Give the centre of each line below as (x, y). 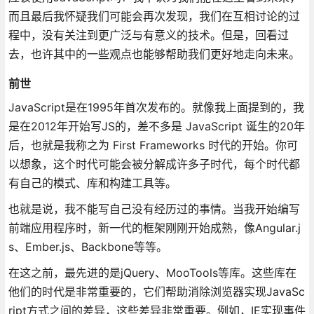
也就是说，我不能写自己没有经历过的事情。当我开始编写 (154, 209)
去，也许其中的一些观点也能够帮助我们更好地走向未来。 (154, 54)
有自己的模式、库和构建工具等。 (92, 183)
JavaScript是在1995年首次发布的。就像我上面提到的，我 (156, 107)
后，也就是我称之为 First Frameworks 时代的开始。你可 (153, 145)
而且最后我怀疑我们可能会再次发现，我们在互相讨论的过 (154, 16)
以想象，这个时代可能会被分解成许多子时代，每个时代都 (154, 164)
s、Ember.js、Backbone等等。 (88, 246)
